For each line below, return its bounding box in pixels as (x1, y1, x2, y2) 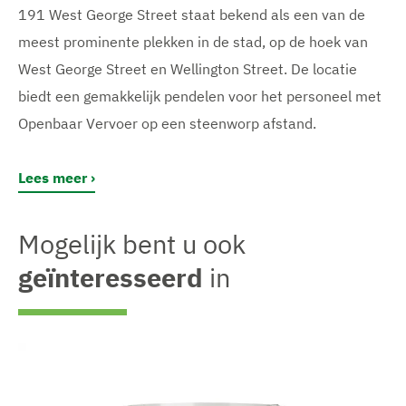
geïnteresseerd (18, 259, 203, 295)
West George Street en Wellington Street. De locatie (18, 60, 357, 79)
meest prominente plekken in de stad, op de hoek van (18, 33, 368, 52)
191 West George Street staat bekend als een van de (18, 5, 365, 24)
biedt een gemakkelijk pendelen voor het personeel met (18, 87, 382, 106)
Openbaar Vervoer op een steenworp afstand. (18, 114, 316, 133)
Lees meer (18, 169, 87, 188)
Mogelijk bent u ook (18, 226, 246, 261)
